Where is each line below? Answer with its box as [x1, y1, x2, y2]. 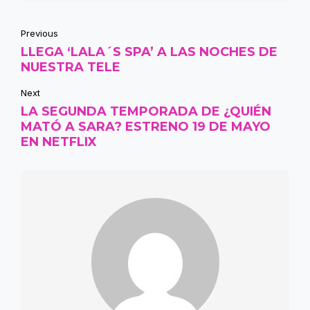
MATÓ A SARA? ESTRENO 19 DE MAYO [21, 119, 271, 135]
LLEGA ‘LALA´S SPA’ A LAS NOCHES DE [21, 44, 277, 60]
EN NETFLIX [21, 134, 97, 150]
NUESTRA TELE [21, 60, 120, 75]
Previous [21, 28, 58, 39]
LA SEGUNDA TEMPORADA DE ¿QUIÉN [21, 104, 271, 120]
